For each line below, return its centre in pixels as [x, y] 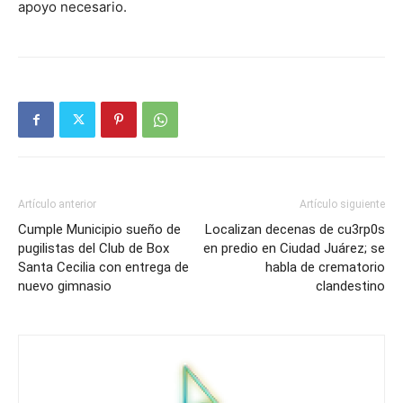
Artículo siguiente [342, 205]
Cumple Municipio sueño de [99, 230]
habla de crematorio [325, 268]
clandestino [350, 287]
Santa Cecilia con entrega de [103, 268]
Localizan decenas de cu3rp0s [295, 230]
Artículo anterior [57, 205]
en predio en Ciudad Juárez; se [294, 249]
